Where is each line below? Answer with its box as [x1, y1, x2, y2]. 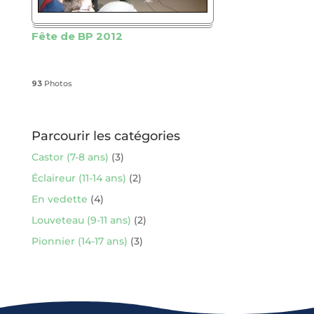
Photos [41, 78, 72, 88]
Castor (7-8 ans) [31, 151, 109, 163]
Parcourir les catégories [31, 128, 180, 144]
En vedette [31, 193, 88, 205]
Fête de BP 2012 [31, 29, 123, 43]
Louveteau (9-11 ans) [31, 214, 131, 226]
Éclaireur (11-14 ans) [31, 172, 126, 184]
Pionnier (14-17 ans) [31, 235, 128, 247]
